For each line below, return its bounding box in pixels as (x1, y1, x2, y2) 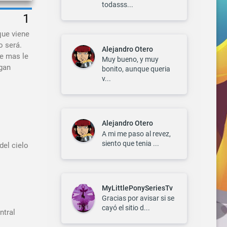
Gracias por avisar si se (102, 194, 174, 203)
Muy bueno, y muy (102, 55, 159, 64)
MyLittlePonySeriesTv (102, 183, 173, 192)
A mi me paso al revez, (102, 129, 171, 138)
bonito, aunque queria (102, 65, 170, 73)
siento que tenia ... (102, 139, 159, 147)
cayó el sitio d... (102, 204, 150, 212)
